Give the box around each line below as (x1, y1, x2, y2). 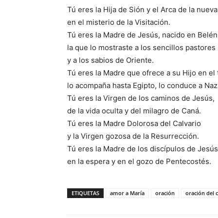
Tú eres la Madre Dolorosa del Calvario (67, 119, 201, 128)
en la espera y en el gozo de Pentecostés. (67, 157, 211, 166)
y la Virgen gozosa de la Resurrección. (67, 131, 199, 141)
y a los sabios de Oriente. (67, 55, 154, 65)
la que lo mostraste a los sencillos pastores (67, 43, 216, 52)
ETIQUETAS (72, 189, 99, 197)
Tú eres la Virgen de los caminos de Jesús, (67, 93, 215, 103)
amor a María (110, 189, 145, 197)
